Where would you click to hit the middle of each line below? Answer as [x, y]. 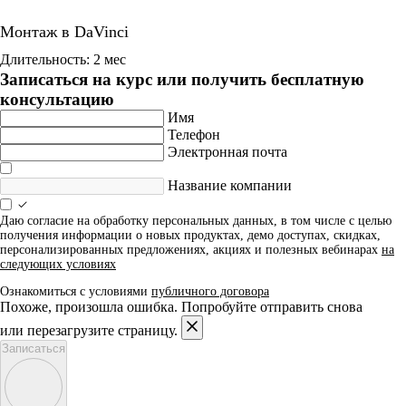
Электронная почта [227, 152]
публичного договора [210, 292]
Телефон [194, 135]
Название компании [230, 186]
